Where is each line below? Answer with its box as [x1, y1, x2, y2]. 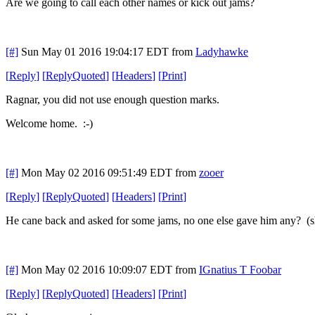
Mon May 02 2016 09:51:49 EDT [21, 166, 172, 179]
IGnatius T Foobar [199, 263, 281, 276]
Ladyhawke [195, 45, 248, 58]
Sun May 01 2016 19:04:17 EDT [21, 45, 169, 58]
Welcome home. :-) [6, 117, 93, 129]
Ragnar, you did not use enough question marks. [6, 93, 219, 105]
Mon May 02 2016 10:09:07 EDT [21, 263, 172, 276]
